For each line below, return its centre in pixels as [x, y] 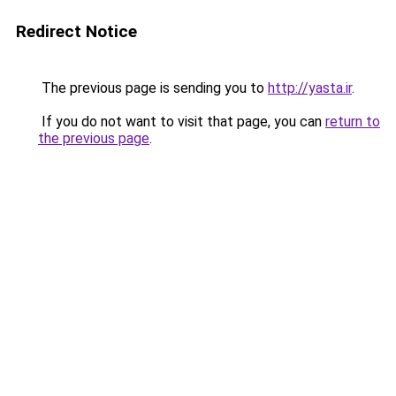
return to [353, 122]
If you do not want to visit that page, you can [182, 122]
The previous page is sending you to [153, 88]
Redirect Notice [76, 31]
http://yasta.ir [310, 88]
